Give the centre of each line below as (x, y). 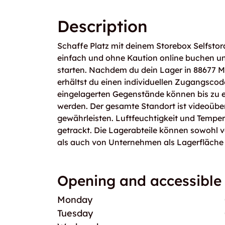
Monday (75, 200)
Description (102, 26)
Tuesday (75, 213)
